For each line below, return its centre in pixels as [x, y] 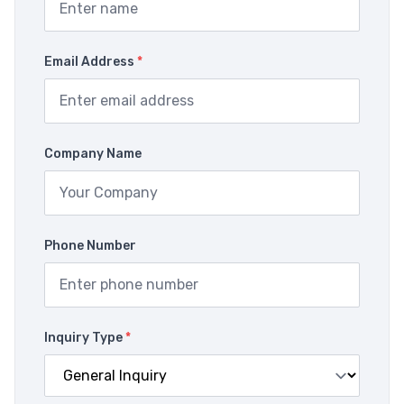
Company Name [93, 154]
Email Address [91, 62]
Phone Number [90, 246]
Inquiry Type [85, 338]
